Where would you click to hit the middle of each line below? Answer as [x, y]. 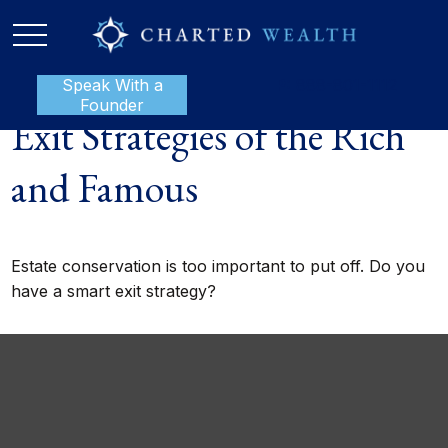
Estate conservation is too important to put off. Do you [218, 266]
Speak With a [112, 85]
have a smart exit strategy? [114, 291]
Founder [112, 105]
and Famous [105, 188]
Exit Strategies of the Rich [208, 136]
